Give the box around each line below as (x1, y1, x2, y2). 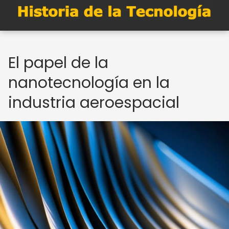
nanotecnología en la (8, 72, 170, 94)
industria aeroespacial (8, 92, 179, 113)
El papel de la (8, 52, 108, 74)
